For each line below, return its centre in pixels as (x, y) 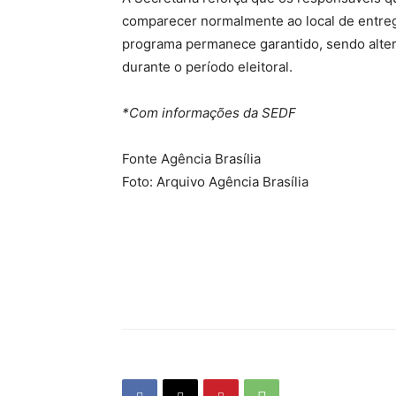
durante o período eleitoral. (207, 67)
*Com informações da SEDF (209, 113)
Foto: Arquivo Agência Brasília (215, 182)
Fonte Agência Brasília (191, 159)
